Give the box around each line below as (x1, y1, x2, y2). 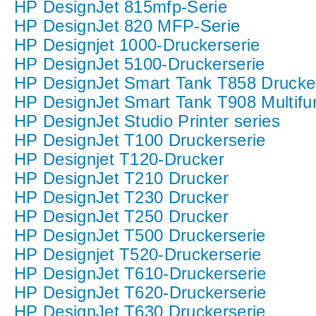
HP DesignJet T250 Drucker (14, 207, 229, 226)
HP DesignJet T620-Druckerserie (14, 283, 267, 302)
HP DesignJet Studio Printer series (14, 111, 280, 130)
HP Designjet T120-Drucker (14, 150, 224, 169)
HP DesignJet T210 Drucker (14, 169, 229, 188)
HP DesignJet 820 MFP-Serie (14, 16, 241, 35)
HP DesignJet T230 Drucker (14, 188, 229, 207)
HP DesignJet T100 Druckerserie (14, 130, 266, 150)
